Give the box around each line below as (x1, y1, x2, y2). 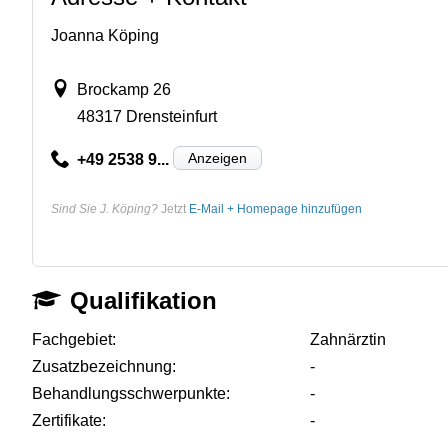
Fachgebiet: (32, 330, 116, 348)
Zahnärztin (310, 330, 387, 348)
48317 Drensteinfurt (76, 107, 217, 125)
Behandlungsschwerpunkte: (32, 384, 230, 402)
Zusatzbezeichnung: (32, 357, 176, 375)
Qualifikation (70, 286, 218, 314)
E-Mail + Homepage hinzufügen (189, 201, 362, 216)
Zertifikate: (32, 411, 106, 429)
